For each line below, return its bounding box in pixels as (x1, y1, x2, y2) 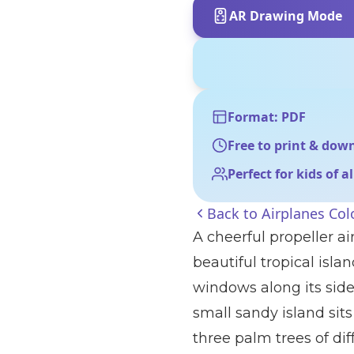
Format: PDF (228, 108, 306, 126)
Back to (207, 204, 262, 223)
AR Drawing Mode (229, 7, 342, 24)
